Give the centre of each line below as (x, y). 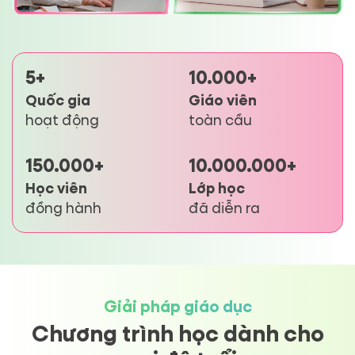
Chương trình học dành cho (177, 335)
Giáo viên (223, 101)
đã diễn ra (224, 209)
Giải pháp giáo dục (177, 307)
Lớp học (217, 189)
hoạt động (62, 121)
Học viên (56, 189)
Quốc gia (58, 101)
